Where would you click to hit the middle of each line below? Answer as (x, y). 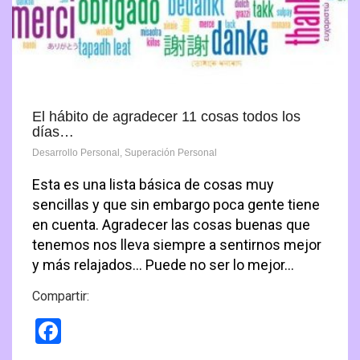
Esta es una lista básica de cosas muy (153, 184)
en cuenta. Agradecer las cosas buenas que (171, 224)
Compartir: (61, 296)
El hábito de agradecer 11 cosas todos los (166, 116)
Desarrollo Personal (76, 152)
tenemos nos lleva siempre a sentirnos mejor (177, 244)
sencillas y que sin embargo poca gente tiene (176, 204)
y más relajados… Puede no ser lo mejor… (163, 264)
